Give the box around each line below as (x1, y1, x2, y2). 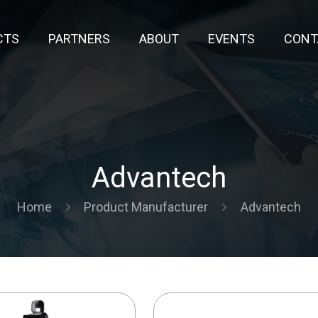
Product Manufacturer (84, 199, 209, 214)
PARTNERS (48, 31, 111, 46)
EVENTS (208, 31, 256, 46)
